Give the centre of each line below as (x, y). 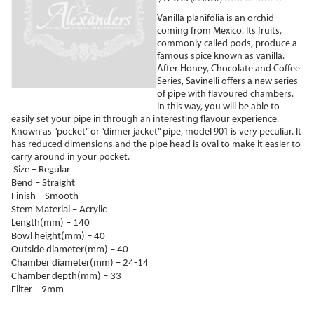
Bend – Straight (43, 183)
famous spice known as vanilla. (221, 56)
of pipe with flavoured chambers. (225, 94)
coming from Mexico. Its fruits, (219, 30)
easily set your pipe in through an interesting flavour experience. (145, 119)
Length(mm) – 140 (50, 223)
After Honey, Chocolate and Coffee (228, 68)
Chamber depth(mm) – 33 (66, 277)
